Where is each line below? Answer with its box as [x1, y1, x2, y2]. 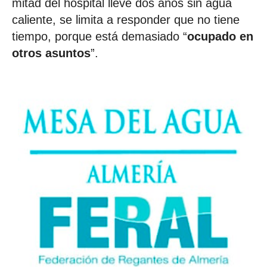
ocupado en [187, 29, 253, 43]
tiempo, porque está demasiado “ [12, 29, 187, 43]
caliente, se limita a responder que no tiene [12, 13, 240, 26]
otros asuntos [12, 46, 91, 60]
